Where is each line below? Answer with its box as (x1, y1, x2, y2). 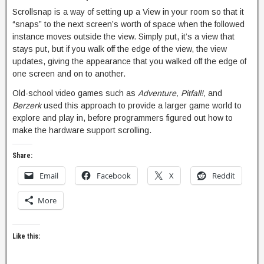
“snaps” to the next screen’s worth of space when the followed (12, 19, 245, 29)
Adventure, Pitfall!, (138, 88, 208, 98)
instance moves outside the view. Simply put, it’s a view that (12, 32, 235, 41)
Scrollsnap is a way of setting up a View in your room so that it (12, 7, 244, 16)
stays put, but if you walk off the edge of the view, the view (12, 44, 227, 54)
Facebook (97, 170, 131, 181)
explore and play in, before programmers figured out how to (12, 113, 233, 123)
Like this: (12, 232, 40, 240)
